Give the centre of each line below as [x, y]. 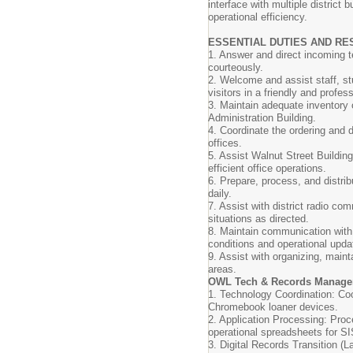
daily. [220, 193]
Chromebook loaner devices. [273, 307]
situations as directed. [258, 219]
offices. [225, 143]
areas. [222, 269]
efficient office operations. [267, 168]
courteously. [236, 67]
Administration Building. [262, 118]
